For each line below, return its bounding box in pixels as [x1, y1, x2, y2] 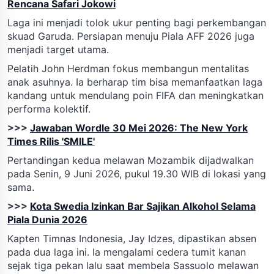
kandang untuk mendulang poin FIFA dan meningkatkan [7, 89, 264, 102]
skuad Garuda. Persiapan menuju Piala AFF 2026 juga [7, 29, 254, 42]
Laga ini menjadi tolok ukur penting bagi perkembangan [7, 16, 266, 29]
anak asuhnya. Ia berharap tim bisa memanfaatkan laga [7, 75, 262, 88]
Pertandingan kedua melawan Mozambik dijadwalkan [7, 154, 254, 166]
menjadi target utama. [7, 43, 109, 56]
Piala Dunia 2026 [7, 213, 87, 226]
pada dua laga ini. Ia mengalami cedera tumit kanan [7, 245, 246, 258]
